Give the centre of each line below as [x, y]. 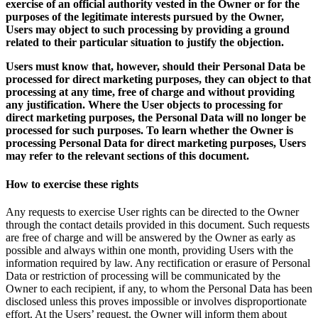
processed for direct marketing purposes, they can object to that [158, 79]
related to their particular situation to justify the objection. [145, 43]
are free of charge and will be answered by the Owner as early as [150, 237]
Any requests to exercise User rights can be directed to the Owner [152, 212]
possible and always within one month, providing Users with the [149, 250]
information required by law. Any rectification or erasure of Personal [158, 263]
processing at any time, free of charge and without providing [150, 92]
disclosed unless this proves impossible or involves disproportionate [156, 301]
